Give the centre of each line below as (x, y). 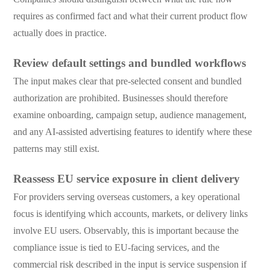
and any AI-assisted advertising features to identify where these (132, 131)
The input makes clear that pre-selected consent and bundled (127, 81)
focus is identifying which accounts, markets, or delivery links (130, 213)
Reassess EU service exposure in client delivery (126, 178)
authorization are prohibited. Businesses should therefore (120, 98)
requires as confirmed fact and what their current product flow (130, 16)
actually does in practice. (60, 33)
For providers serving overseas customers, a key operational (126, 196)
